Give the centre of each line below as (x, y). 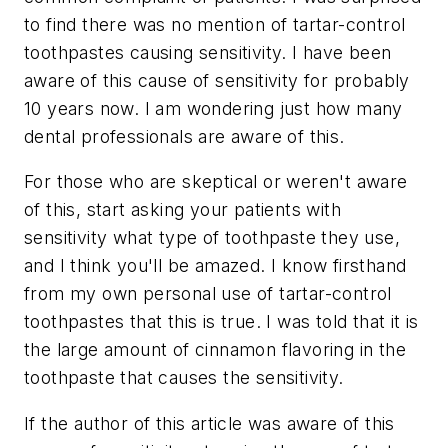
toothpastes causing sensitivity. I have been (208, 52)
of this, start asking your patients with (182, 210)
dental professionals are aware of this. (184, 136)
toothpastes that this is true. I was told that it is (221, 322)
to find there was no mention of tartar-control (215, 24)
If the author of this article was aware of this (209, 423)
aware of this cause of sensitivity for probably (217, 80)
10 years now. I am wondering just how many (213, 108)
